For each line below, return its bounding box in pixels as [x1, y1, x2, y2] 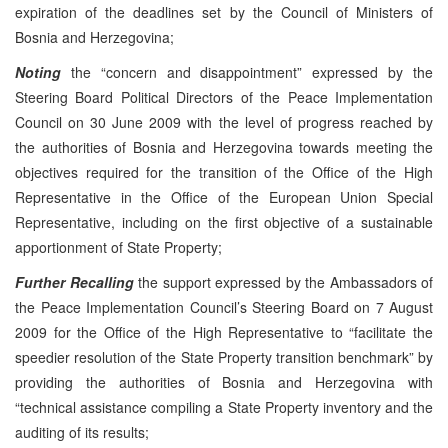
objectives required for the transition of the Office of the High [15, 161, 433, 182]
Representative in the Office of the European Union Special [15, 186, 433, 207]
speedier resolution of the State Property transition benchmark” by [15, 346, 433, 367]
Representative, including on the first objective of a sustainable [15, 211, 433, 232]
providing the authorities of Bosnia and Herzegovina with [15, 371, 433, 392]
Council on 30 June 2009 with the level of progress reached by [15, 111, 433, 132]
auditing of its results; [15, 421, 149, 442]
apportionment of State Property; [15, 236, 222, 257]
